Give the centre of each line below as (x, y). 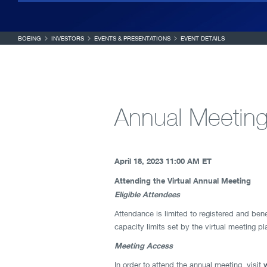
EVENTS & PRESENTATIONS (132, 38)
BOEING (30, 38)
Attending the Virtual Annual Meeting (183, 181)
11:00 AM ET (189, 161)
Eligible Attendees (147, 194)
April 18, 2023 (139, 161)
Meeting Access (144, 246)
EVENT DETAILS (203, 38)
